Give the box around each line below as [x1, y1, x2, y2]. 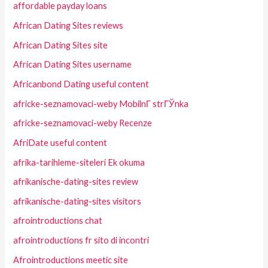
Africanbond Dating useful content [13, 78, 150, 89]
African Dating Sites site [13, 39, 108, 50]
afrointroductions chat [13, 215, 103, 226]
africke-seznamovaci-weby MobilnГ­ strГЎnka [13, 98, 189, 109]
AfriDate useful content [13, 137, 108, 148]
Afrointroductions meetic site [13, 254, 129, 265]
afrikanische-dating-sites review [13, 176, 139, 187]
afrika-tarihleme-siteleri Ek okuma [13, 157, 145, 167]
